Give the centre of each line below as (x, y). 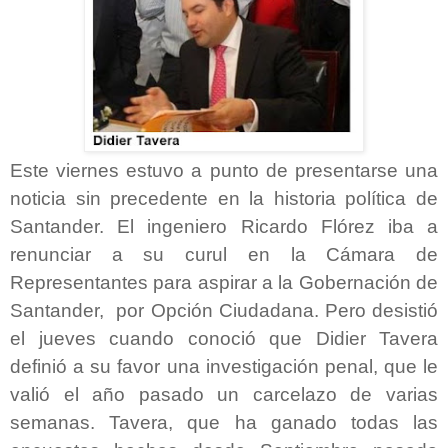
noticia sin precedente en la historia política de (224, 198)
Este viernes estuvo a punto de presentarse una (224, 170)
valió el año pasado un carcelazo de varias (224, 394)
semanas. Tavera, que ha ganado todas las (224, 422)
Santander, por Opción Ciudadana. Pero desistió (224, 310)
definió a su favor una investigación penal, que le (224, 366)
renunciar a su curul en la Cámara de (224, 254)
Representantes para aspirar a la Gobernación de (224, 282)
